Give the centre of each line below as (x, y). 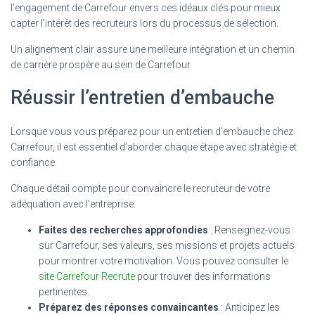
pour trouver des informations (203, 276)
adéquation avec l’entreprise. (73, 204)
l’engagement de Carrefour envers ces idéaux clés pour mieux (146, 7)
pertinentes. (64, 291)
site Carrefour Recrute (87, 276)
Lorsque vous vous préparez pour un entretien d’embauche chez (152, 131)
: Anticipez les (249, 307)
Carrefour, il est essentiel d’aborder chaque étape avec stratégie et (154, 147)
